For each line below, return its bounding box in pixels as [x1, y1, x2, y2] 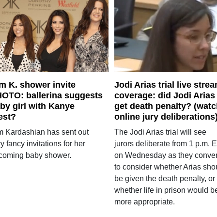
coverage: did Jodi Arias [114, 91, 215, 100]
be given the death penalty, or [114, 174, 215, 183]
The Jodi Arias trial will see [114, 127, 206, 136]
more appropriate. [114, 197, 175, 206]
